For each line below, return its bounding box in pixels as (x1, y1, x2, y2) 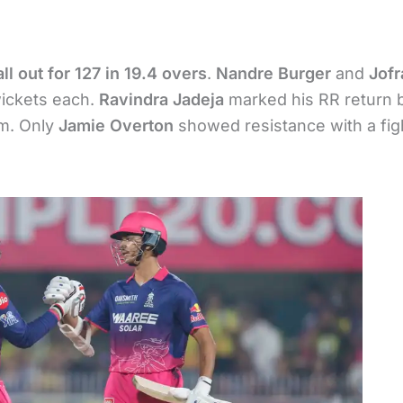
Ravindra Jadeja (99, 89, 224, 109)
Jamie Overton (58, 115, 174, 135)
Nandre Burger (216, 63, 331, 83)
